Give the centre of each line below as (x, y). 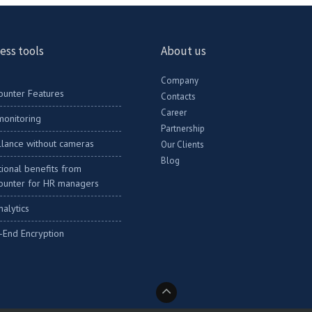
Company (180, 81)
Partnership (183, 129)
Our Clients (183, 145)
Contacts (179, 97)
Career (174, 113)
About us (184, 51)
